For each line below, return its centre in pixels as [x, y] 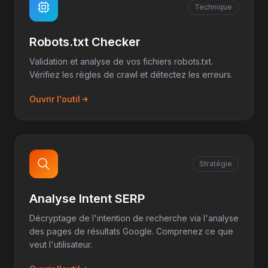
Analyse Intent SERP [87, 199]
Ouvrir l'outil [55, 99]
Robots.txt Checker [85, 42]
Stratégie [216, 164]
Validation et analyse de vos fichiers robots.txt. [121, 61]
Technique [213, 7]
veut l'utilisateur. [61, 244]
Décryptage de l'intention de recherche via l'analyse [134, 218]
